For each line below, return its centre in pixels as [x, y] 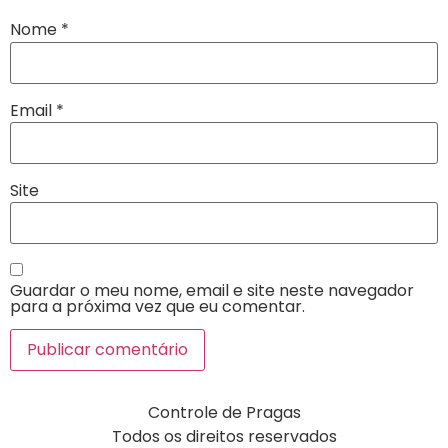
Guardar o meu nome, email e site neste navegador [212, 290]
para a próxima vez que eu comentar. [157, 306]
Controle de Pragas [224, 413]
